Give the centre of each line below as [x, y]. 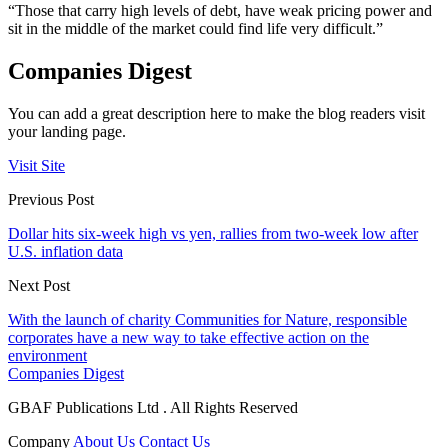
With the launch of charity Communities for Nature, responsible [207, 319]
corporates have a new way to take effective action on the [188, 337]
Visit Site [36, 165]
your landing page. [67, 131]
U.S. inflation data [65, 251]
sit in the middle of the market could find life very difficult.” [197, 28]
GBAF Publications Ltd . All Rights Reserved [153, 407]
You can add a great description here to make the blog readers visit [216, 113]
